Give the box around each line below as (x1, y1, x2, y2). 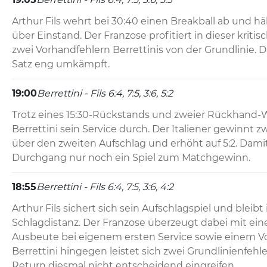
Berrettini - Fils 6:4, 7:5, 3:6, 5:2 (37, 88, 173, 100)
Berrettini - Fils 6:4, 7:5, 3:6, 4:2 (36, 181, 173, 193)
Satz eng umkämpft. (12, 58, 110, 70)
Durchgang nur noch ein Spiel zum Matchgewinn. (12, 152, 250, 164)
